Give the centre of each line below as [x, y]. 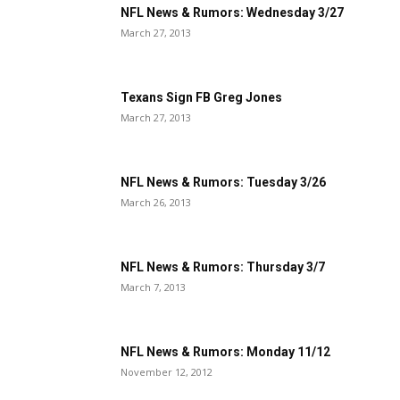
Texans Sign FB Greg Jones [201, 97]
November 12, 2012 [167, 372]
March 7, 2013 [153, 287]
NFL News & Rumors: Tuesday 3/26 [223, 182]
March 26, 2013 [156, 202]
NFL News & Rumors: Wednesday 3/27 [232, 12]
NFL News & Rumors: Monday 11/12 [225, 352]
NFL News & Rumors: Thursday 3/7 [223, 267]
